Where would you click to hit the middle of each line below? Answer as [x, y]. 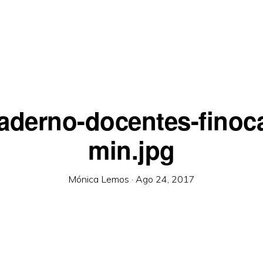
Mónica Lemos [99, 179]
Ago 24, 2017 [165, 179]
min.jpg [131, 150]
